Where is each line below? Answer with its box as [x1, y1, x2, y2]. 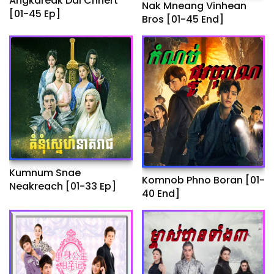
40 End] [141, 187, 180, 201]
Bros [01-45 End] [166, 12, 224, 26]
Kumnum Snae [9, 165, 81, 180]
